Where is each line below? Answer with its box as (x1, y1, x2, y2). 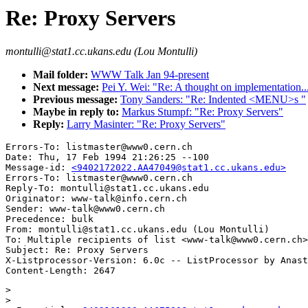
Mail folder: (33, 69, 91, 81)
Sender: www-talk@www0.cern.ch (5, 203, 165, 214)
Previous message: (33, 93, 120, 106)
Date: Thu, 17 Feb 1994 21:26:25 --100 (5, 152, 209, 163)
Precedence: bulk (5, 214, 93, 225)
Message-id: (5, 162, 71, 173)
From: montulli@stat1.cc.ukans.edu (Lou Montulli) (5, 224, 269, 235)
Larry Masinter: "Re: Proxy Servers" (67, 118, 225, 131)
